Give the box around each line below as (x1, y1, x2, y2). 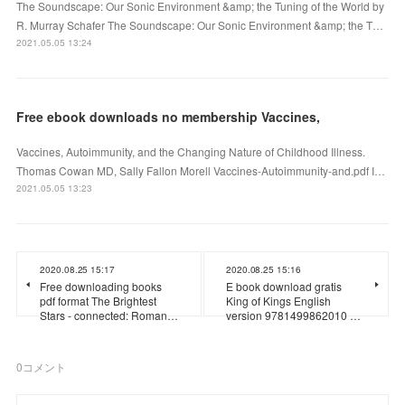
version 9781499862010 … (226, 306, 361, 323)
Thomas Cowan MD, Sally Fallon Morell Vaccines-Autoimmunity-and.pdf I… (16, 162, 386, 178)
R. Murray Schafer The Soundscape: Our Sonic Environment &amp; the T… (16, 16, 384, 33)
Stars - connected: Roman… (40, 306, 179, 323)
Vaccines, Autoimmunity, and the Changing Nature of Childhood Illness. (16, 143, 366, 159)
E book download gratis (226, 278, 342, 294)
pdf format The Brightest (40, 292, 157, 308)
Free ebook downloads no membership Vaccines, (16, 107, 321, 126)
